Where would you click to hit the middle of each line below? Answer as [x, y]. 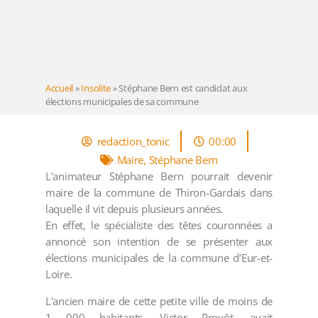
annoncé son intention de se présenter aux [159, 242]
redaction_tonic [133, 141]
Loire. [59, 274]
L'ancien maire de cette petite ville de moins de [159, 301]
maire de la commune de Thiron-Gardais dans [159, 193]
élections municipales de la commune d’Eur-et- [159, 258]
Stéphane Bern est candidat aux [183, 88]
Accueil [60, 88]
